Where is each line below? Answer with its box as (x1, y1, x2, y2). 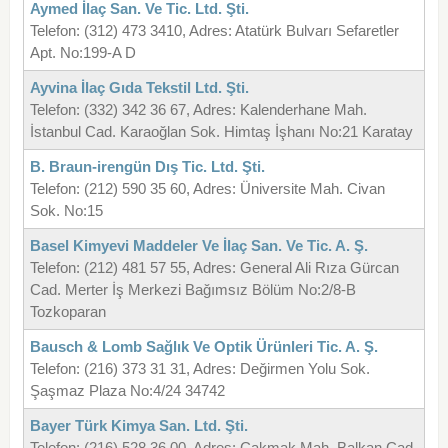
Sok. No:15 (29, 202, 103, 220)
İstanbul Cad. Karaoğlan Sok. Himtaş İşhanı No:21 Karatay (29, 123, 413, 141)
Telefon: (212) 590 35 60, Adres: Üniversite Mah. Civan (29, 180, 385, 198)
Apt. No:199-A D (29, 44, 136, 62)
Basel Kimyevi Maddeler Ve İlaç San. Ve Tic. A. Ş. (29, 237, 368, 255)
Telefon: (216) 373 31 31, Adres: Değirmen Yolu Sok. (29, 360, 370, 378)
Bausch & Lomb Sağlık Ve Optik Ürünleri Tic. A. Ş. (29, 338, 378, 356)
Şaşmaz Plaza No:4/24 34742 (29, 382, 225, 400)
